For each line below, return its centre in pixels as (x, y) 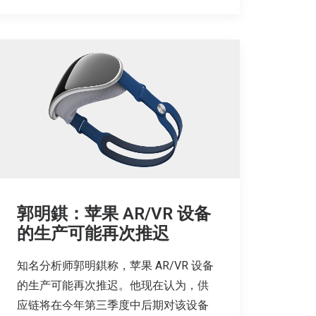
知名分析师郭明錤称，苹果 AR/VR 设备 (115, 265)
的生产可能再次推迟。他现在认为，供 (113, 285)
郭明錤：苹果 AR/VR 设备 (114, 213)
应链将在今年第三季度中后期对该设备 (113, 305)
